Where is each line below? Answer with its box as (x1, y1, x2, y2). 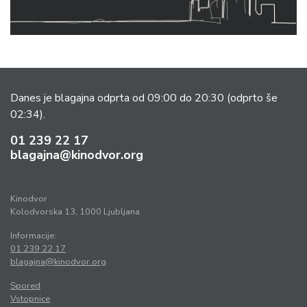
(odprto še (227, 90, 278, 106)
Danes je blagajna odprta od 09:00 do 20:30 (10, 90, 227, 106)
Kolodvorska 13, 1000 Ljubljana (10, 206, 140, 219)
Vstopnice (10, 293, 50, 306)
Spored (10, 280, 40, 293)
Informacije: (10, 230, 56, 243)
